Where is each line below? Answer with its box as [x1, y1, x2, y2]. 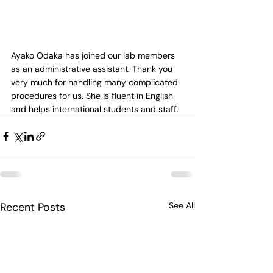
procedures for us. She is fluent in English [11, 90, 175, 101]
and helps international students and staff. [11, 103, 179, 115]
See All [169, 199, 195, 211]
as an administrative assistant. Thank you [11, 63, 175, 74]
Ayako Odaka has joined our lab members [11, 49, 177, 61]
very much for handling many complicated [11, 76, 180, 88]
